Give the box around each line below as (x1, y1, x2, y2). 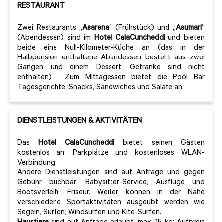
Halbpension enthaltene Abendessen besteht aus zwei (17, 54, 205, 63)
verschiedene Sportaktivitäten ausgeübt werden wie (17, 199, 205, 208)
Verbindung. (17, 159, 56, 168)
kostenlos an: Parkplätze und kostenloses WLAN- (17, 149, 205, 158)
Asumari (176, 24, 202, 33)
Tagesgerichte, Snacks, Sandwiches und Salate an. (17, 84, 184, 93)
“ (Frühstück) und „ (109, 24, 176, 33)
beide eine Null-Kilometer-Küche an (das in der (17, 44, 205, 53)
